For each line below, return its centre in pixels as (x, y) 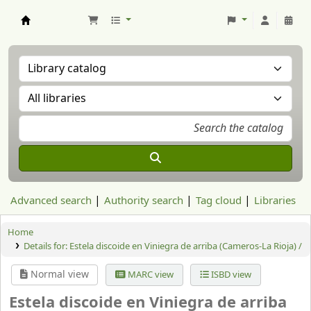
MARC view (149, 275)
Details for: (46, 246)
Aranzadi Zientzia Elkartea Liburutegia (99, 32)
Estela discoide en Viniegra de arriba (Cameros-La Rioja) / (185, 246)
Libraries (275, 201)
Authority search (144, 201)
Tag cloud (219, 201)
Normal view (59, 275)
